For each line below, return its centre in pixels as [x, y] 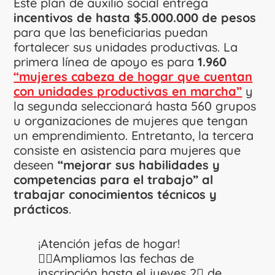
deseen [36, 165]
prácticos [41, 209]
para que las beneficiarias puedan [111, 32]
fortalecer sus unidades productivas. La [126, 47]
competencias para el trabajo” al [114, 179]
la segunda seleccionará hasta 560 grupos [135, 106]
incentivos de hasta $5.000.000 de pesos [135, 17]
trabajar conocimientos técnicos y [115, 194]
